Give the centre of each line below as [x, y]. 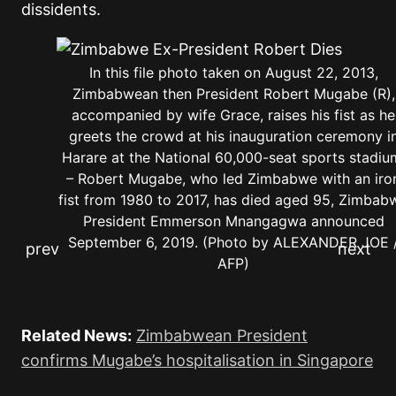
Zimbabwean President [222, 336]
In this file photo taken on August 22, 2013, [233, 73]
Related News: [76, 336]
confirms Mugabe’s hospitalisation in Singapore [197, 361]
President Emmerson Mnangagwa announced [233, 221]
